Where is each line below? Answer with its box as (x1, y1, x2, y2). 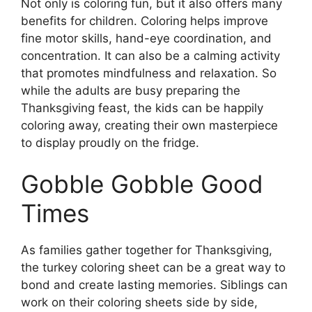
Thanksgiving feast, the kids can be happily (21, 100, 263, 115)
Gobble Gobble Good (21, 169, 263, 199)
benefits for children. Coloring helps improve (21, 13, 268, 28)
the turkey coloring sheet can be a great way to (21, 260, 286, 275)
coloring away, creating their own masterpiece (21, 118, 278, 132)
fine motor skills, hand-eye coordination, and (21, 31, 272, 45)
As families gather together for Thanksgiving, (21, 243, 272, 258)
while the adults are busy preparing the (21, 83, 240, 97)
